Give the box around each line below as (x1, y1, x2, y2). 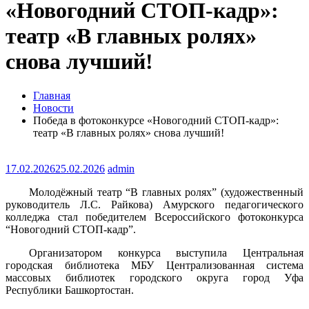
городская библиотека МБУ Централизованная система (6, 259, 303, 271)
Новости (33, 101, 74, 114)
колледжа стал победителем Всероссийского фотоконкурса (6, 210, 303, 223)
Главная (33, 89, 70, 101)
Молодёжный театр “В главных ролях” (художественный (29, 186, 303, 198)
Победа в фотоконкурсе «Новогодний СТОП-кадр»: (33, 114, 279, 126)
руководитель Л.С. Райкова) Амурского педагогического (6, 198, 303, 210)
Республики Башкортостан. (6, 283, 134, 296)
